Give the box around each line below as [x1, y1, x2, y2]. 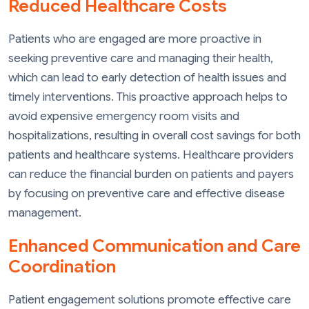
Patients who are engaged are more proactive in [8, 31, 261, 46]
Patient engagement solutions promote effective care [8, 292, 291, 308]
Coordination [8, 256, 116, 278]
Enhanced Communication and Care [8, 235, 301, 257]
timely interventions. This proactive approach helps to [8, 89, 288, 104]
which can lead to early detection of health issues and [8, 70, 286, 85]
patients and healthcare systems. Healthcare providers [8, 147, 294, 162]
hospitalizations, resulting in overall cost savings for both [8, 128, 301, 143]
